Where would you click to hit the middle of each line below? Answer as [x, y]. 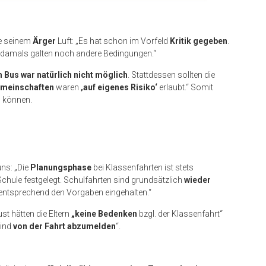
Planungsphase [61, 168]
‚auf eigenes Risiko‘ [119, 88]
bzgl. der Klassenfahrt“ [180, 214]
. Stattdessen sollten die [171, 75]
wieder [197, 180]
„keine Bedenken [104, 214]
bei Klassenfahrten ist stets [142, 168]
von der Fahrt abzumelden [64, 227]
